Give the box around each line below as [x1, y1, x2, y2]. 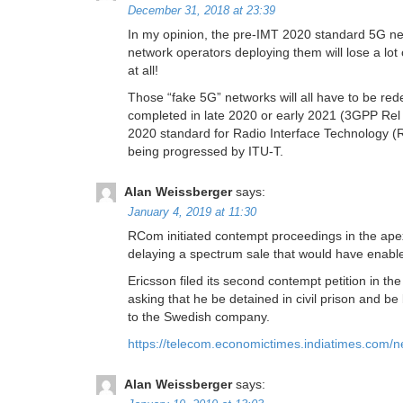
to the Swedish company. [128, 309, 270, 325]
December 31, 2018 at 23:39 [128, 4, 275, 18]
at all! [128, 63, 158, 78]
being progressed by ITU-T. [128, 144, 283, 159]
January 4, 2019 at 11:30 [128, 206, 256, 219]
